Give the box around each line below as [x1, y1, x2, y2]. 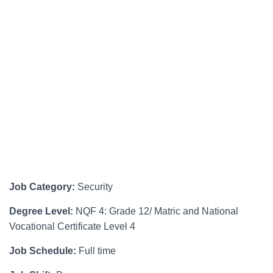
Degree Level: [9, 206, 73, 217]
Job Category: [9, 182, 77, 193]
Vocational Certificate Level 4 [9, 221, 135, 232]
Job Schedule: [9, 246, 76, 257]
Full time [76, 246, 116, 257]
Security [77, 182, 113, 193]
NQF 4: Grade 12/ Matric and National [73, 206, 238, 217]
